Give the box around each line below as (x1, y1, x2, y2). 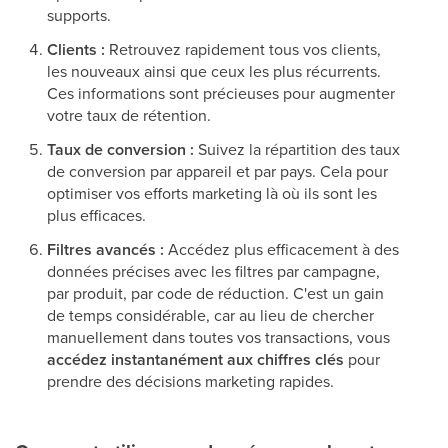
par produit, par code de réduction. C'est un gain (47, 282, 384, 305)
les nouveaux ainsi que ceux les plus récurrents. (47, 60, 381, 83)
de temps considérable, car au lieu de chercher (47, 304, 374, 327)
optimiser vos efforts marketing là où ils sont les (47, 182, 377, 205)
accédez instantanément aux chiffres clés (47, 348, 344, 372)
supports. (47, 4, 111, 27)
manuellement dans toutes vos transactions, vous (47, 326, 390, 349)
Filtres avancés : (47, 238, 164, 262)
